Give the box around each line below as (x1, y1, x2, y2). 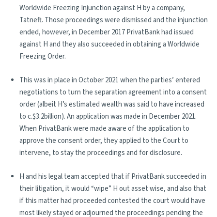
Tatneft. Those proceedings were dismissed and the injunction (19, 15, 208, 25)
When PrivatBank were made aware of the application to (19, 124, 189, 134)
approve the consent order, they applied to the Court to (19, 136, 188, 146)
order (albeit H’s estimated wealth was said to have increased (19, 99, 204, 109)
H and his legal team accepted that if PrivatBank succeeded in (19, 171, 206, 182)
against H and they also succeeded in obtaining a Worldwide (19, 39, 200, 49)
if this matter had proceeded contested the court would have (19, 196, 205, 206)
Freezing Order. (19, 51, 66, 62)
